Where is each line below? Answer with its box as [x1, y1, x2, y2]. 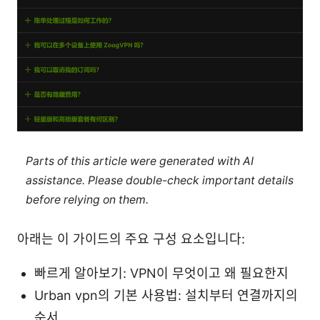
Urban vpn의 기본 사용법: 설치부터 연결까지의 [34, 288, 298, 304]
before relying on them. [25, 192, 149, 206]
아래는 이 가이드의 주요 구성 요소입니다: [17, 231, 245, 247]
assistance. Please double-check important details [25, 173, 294, 187]
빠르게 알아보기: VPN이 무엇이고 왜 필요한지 [34, 266, 289, 281]
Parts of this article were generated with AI [25, 154, 254, 168]
